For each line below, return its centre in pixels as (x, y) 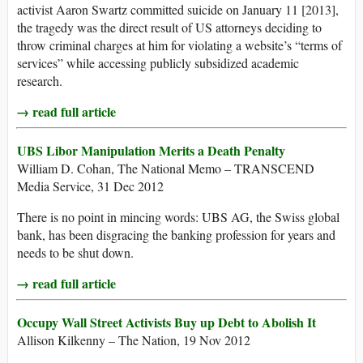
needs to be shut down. (75, 253)
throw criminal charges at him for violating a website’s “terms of (179, 45)
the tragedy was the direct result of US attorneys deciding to (169, 28)
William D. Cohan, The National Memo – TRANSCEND (166, 169)
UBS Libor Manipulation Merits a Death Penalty (151, 151)
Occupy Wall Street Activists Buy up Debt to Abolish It (167, 322)
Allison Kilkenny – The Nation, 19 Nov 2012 (134, 340)
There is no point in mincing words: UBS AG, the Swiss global (178, 217)
